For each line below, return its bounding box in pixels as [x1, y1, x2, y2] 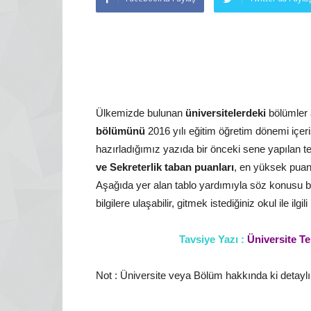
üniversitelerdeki [185, 107, 266, 119]
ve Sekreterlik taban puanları [96, 161, 234, 173]
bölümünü [96, 125, 145, 137]
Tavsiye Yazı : [178, 233, 244, 245]
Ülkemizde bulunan [96, 107, 185, 119]
